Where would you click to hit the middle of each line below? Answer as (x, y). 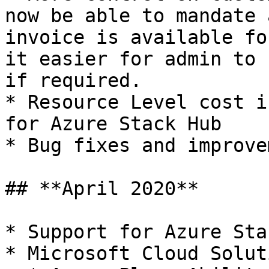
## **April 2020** (102, 189)
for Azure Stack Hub (113, 124)
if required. (73, 80)
